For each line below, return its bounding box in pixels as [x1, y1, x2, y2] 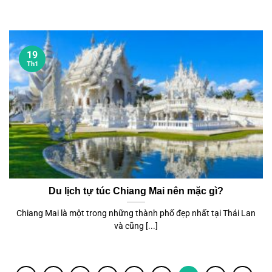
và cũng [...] [114, 220, 158, 231]
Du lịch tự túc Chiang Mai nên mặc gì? [49, 186, 223, 197]
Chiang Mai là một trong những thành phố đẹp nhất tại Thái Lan [16, 208, 256, 218]
